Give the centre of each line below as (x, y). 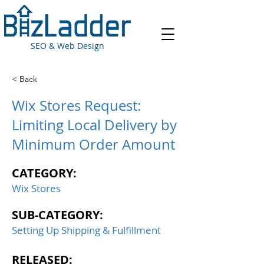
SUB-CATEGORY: (57, 215)
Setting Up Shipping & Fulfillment (86, 230)
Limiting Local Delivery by (94, 125)
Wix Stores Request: (76, 105)
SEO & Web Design (67, 46)
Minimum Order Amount (93, 144)
